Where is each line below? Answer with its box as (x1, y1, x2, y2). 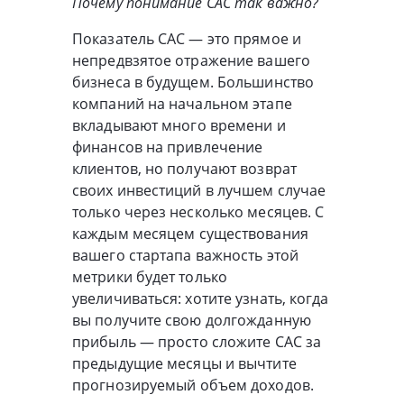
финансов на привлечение (72, 136, 263, 157)
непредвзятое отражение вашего (72, 50, 310, 70)
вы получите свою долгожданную (72, 309, 311, 330)
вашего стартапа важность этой (72, 244, 298, 265)
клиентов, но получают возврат (72, 158, 297, 179)
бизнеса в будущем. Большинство (72, 71, 315, 92)
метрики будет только (72, 266, 228, 287)
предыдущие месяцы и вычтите (72, 353, 297, 373)
